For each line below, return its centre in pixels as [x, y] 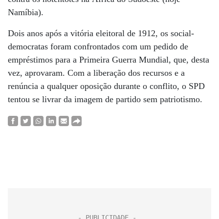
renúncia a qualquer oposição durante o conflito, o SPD [106, 86]
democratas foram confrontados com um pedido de [98, 46]
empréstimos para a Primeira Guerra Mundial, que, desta [109, 60]
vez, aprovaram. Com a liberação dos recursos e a [96, 73]
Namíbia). [26, 12]
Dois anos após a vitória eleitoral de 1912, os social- [101, 33]
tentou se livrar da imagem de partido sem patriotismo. [105, 99]
